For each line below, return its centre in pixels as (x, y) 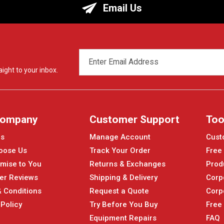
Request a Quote (119, 191)
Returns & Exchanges (127, 164)
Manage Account (120, 137)
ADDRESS (95, 65)
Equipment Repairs (123, 218)
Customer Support (134, 119)
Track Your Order (120, 151)
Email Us (122, 8)
